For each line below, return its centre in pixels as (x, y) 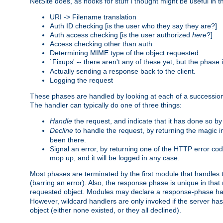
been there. (68, 140)
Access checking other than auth (101, 44)
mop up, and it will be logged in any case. (115, 158)
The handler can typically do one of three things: (106, 105)
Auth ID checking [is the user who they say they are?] (133, 26)
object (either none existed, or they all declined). (106, 210)
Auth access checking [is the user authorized (121, 35)
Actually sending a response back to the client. (123, 71)
